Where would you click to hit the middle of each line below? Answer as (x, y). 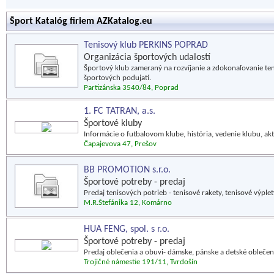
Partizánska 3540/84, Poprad (131, 88)
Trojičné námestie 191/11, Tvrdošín (141, 262)
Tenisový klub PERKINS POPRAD (146, 45)
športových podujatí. (117, 78)
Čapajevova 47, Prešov (120, 144)
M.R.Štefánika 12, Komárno (128, 203)
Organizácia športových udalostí (147, 57)
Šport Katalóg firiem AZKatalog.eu (81, 21)
